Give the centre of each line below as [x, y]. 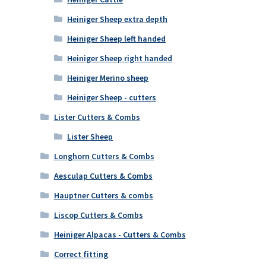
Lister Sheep [90, 137]
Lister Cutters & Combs [97, 117]
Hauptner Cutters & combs [103, 196]
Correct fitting [81, 254]
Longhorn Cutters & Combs [104, 156]
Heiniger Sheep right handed [120, 58]
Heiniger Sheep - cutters [112, 98]
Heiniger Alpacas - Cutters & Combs [120, 235]
